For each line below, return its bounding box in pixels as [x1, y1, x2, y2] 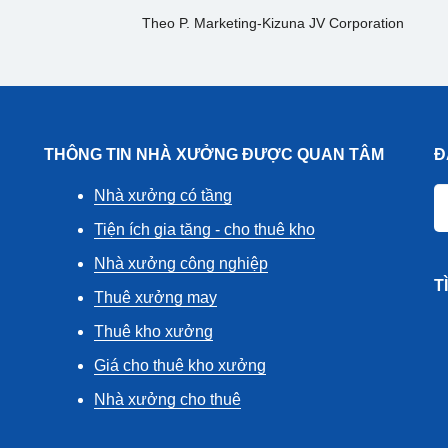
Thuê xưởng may [94, 289, 217, 307]
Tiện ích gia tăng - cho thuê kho [94, 221, 315, 239]
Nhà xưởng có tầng [94, 187, 232, 205]
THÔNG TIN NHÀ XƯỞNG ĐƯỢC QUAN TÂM [44, 146, 384, 164]
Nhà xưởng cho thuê [94, 391, 241, 409]
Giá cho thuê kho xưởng [94, 357, 266, 375]
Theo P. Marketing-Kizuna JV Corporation [142, 15, 404, 32]
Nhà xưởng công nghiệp [94, 255, 268, 273]
